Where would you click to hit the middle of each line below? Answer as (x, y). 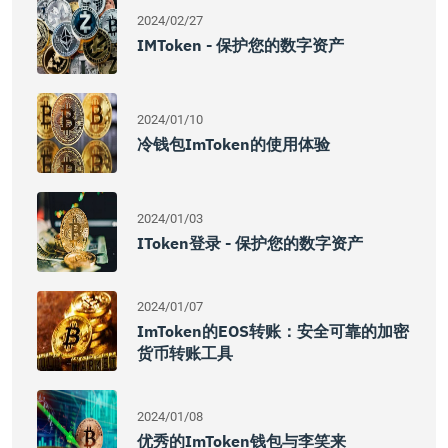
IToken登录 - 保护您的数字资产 (250, 243)
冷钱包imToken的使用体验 (233, 144)
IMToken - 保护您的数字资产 (240, 45)
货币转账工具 (185, 353)
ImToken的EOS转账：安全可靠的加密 (273, 331)
